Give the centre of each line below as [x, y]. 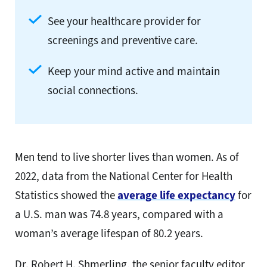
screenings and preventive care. [123, 41]
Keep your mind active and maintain [134, 72]
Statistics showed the [66, 195]
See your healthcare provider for [124, 21]
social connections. [93, 91]
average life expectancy [176, 195]
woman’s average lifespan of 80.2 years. [109, 234]
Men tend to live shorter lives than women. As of [127, 157]
